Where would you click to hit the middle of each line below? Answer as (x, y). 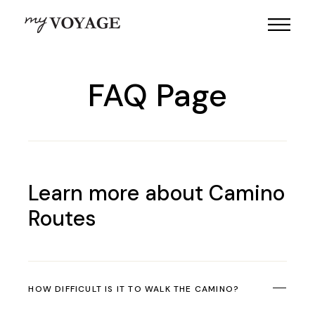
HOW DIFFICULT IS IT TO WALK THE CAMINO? (134, 289)
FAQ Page (157, 95)
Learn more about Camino (157, 193)
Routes (63, 218)
